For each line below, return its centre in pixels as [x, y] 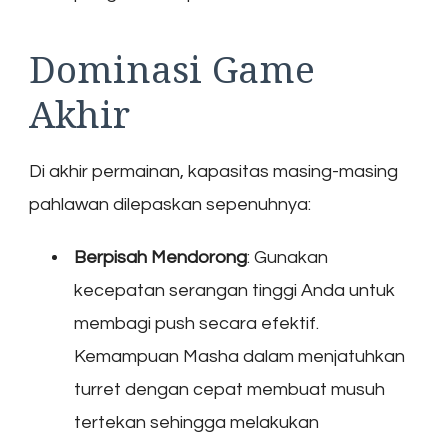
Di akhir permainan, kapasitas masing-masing [213, 171]
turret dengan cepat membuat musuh [229, 389]
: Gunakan [287, 257]
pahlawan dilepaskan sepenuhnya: [170, 204]
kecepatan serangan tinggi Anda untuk [234, 290]
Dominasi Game [172, 69]
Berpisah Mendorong [160, 257]
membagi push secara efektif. [196, 323]
